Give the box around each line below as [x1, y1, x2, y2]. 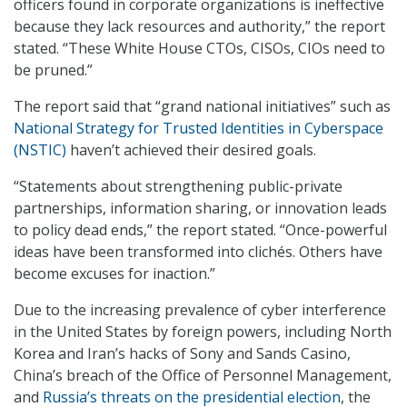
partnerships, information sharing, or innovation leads [14, 198, 387, 219]
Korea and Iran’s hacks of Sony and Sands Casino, [14, 343, 351, 364]
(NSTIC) [14, 140, 66, 161]
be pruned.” [14, 60, 93, 81]
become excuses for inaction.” [14, 263, 215, 284]
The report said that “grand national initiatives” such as [14, 96, 391, 117]
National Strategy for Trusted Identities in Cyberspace [14, 118, 383, 139]
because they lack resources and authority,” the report [14, 16, 385, 37]
